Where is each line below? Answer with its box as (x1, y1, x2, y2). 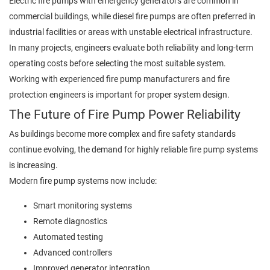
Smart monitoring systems (33, 200, 132, 210)
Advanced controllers (33, 247, 112, 257)
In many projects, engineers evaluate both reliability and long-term (9, 43, 253, 53)
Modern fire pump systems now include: (9, 176, 157, 186)
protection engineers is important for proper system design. (9, 90, 230, 100)
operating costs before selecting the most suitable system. (9, 58, 226, 69)
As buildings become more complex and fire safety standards (9, 129, 236, 139)
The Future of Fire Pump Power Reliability (9, 107, 240, 122)
